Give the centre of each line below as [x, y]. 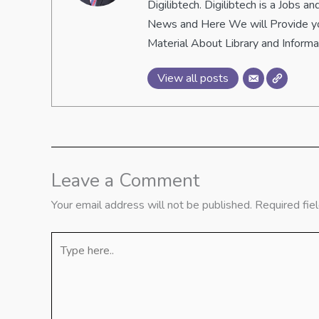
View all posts [193, 78]
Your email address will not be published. [152, 205]
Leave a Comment [125, 180]
